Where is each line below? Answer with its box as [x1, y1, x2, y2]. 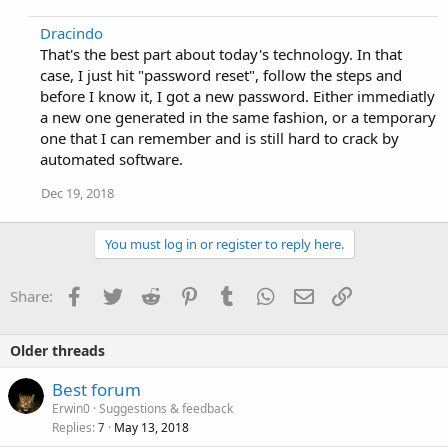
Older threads [10, 341, 105, 360]
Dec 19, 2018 [41, 184, 114, 202]
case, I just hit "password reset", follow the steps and [40, 65, 402, 85]
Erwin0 [52, 400, 90, 417]
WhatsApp [277, 284, 349, 304]
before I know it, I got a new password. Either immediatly [40, 86, 435, 106]
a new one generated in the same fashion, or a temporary [40, 107, 436, 127]
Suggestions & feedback [99, 400, 233, 417]
